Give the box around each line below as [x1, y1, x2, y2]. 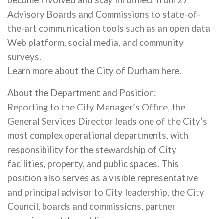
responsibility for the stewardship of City [7, 144, 176, 155]
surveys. [7, 51, 41, 62]
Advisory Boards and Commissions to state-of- [7, 9, 200, 20]
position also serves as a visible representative [7, 173, 198, 183]
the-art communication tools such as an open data [7, 23, 210, 34]
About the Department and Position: [7, 88, 156, 98]
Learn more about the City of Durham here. [7, 66, 181, 76]
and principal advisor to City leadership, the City [7, 187, 204, 197]
